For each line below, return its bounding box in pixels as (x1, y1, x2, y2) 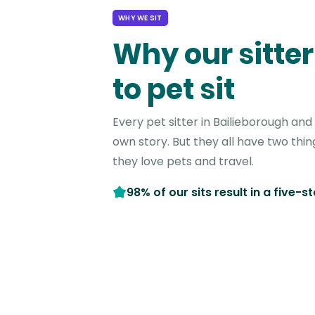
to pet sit (112, 69, 235, 109)
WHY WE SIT (118, 12, 162, 23)
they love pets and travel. (112, 153, 254, 169)
